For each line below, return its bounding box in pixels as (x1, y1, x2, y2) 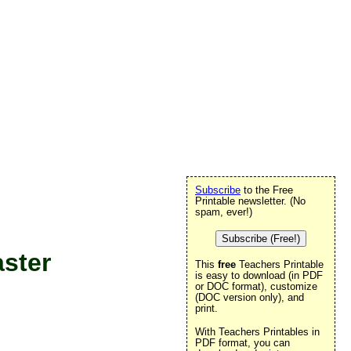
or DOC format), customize (195, 280, 317, 292)
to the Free (241, 184, 293, 196)
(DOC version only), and (195, 291, 304, 303)
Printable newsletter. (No (195, 195, 306, 207)
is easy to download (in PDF (195, 270, 323, 281)
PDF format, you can (195, 337, 290, 349)
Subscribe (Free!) (222, 233, 300, 244)
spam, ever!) (195, 206, 252, 218)
